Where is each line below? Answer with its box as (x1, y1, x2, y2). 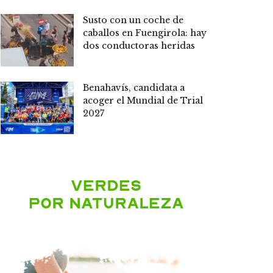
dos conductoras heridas (83, 40, 195, 52)
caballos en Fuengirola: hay (83, 27, 207, 39)
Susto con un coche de (83, 15, 183, 26)
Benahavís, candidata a (83, 82, 185, 93)
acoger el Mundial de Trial (83, 94, 203, 106)
